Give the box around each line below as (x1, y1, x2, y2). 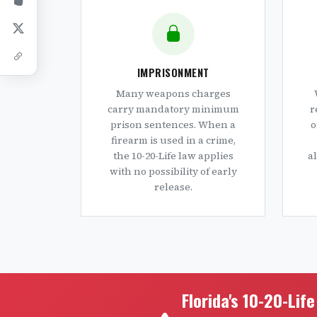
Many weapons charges (115, 86, 231, 100)
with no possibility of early (109, 164, 237, 178)
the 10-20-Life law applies (113, 149, 234, 163)
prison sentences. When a (110, 117, 236, 132)
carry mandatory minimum (107, 102, 239, 116)
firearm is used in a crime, (110, 133, 236, 147)
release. (154, 180, 192, 194)
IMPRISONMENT (137, 64, 209, 80)
